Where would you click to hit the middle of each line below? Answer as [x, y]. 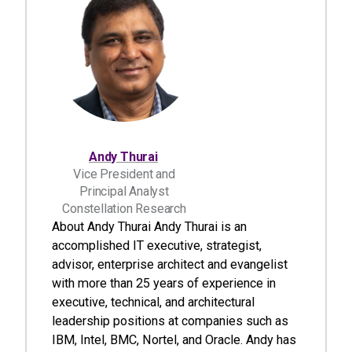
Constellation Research [124, 209]
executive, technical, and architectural [153, 302]
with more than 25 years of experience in [164, 283]
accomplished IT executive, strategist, [157, 246]
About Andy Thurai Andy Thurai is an [149, 227]
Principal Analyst [124, 191]
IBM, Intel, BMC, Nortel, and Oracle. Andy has [174, 340]
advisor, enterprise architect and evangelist [170, 264]
